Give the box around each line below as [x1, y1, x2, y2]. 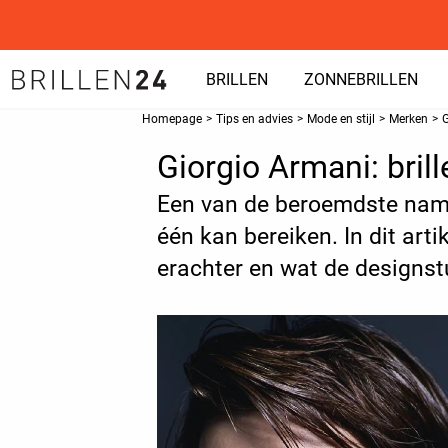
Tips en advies [216, 112, 293, 126]
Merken [389, 112, 428, 126]
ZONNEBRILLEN [304, 70, 418, 89]
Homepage [142, 112, 202, 126]
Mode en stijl [307, 112, 375, 126]
